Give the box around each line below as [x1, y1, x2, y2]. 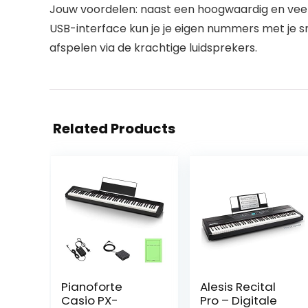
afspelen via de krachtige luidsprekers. [49, 40, 257, 56]
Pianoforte [60, 278, 122, 295]
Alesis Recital [199, 278, 276, 295]
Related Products [53, 119, 175, 138]
